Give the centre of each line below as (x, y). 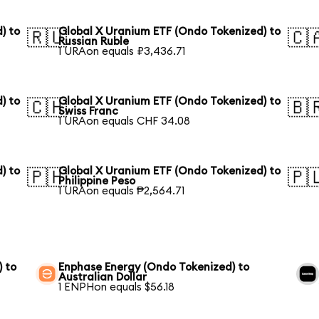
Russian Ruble (94, 41)
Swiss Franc (89, 111)
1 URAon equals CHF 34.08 (125, 121)
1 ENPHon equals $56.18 (117, 287)
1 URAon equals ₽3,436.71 (122, 51)
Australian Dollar (103, 277)
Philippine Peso (97, 181)
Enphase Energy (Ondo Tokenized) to (154, 267)
